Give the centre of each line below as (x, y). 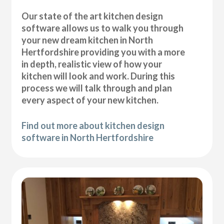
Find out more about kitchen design (93, 126)
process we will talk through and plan (97, 88)
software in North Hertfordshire (88, 138)
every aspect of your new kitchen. (90, 100)
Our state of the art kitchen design (92, 16)
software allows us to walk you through (103, 28)
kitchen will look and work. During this (98, 76)
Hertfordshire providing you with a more (103, 52)
